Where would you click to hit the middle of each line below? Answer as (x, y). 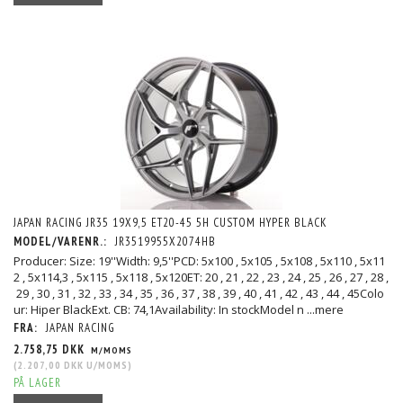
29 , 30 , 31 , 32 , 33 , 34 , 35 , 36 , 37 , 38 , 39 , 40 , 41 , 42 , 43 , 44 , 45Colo (199, 293)
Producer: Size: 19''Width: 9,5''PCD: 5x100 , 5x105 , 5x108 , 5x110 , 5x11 (199, 260)
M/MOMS (110, 349)
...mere (325, 309)
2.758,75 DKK (51, 349)
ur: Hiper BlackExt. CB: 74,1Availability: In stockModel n (160, 309)
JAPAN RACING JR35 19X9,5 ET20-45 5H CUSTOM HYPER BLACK (170, 222)
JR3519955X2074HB (166, 241)
